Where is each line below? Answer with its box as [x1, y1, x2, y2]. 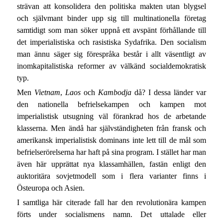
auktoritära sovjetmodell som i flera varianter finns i [16, 172, 207, 181]
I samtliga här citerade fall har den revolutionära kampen [16, 198, 207, 207]
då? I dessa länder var [131, 88, 207, 97]
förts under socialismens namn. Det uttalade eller [16, 210, 207, 219]
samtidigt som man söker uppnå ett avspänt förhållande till [16, 25, 207, 34]
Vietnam [34, 88, 60, 97]
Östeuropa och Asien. [16, 184, 85, 193]
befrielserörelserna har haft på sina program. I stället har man [16, 148, 207, 157]
